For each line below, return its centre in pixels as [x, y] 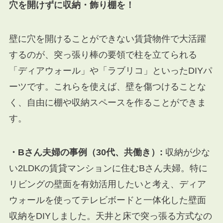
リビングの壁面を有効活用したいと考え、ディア [107, 184]
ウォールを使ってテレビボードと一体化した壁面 [107, 200]
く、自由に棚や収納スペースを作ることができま [107, 102]
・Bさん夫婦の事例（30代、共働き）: [86, 152]
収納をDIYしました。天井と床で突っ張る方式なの [110, 216]
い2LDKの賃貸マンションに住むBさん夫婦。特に [108, 168]
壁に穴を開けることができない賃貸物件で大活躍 [107, 39]
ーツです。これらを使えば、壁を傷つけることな [107, 86]
